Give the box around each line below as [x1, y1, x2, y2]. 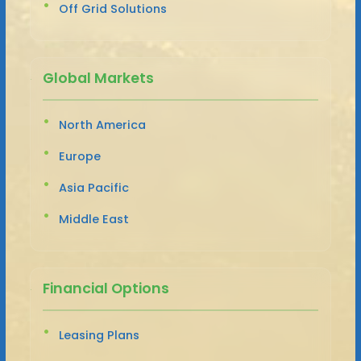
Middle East [58, 210, 129, 227]
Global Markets [42, 68, 154, 88]
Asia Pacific [58, 179, 129, 196]
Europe [58, 147, 101, 164]
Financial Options [42, 278, 169, 298]
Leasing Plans [58, 326, 139, 343]
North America [58, 116, 146, 133]
